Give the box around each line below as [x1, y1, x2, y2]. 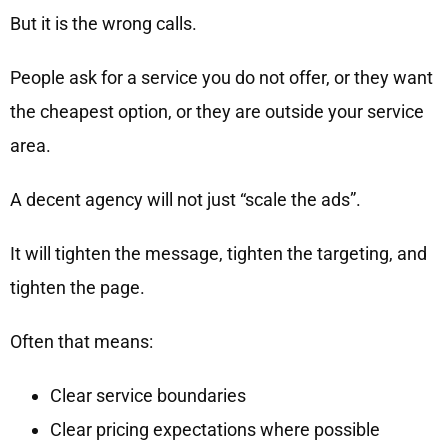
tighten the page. [9, 277, 145, 299]
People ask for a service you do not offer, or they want [9, 67, 433, 89]
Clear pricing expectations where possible [49, 419, 380, 441]
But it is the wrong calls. [9, 13, 197, 35]
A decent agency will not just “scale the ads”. [9, 189, 361, 211]
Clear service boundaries [49, 385, 246, 407]
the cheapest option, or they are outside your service [9, 101, 424, 123]
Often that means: [9, 331, 153, 353]
